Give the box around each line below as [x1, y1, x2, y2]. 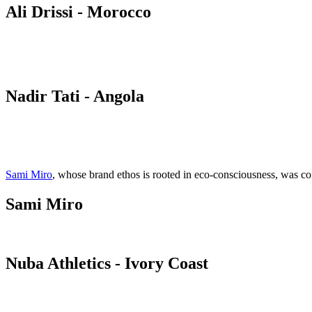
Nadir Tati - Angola [6, 87, 144, 106]
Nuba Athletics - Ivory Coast [6, 253, 208, 272]
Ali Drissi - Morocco [6, 3, 151, 22]
